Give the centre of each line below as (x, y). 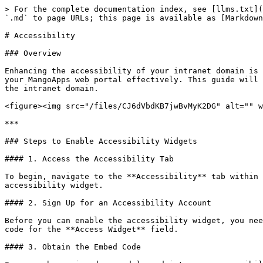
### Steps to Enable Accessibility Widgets (101, 141)
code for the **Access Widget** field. (92, 229)
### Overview (33, 53)
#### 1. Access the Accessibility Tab (89, 159)
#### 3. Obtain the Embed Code (73, 247)
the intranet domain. (52, 88)
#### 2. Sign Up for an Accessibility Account (108, 203)
